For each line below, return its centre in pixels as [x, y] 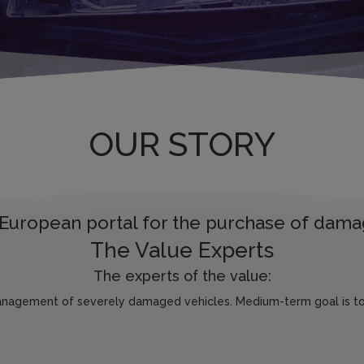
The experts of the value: [182, 276]
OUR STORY [182, 144]
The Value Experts [182, 251]
